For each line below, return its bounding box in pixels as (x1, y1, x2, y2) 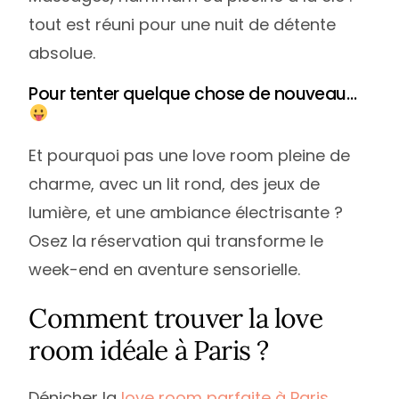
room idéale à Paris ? (28, 332, 269, 367)
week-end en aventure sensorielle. (28, 257, 301, 281)
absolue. (28, 42, 96, 65)
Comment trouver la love (28, 300, 322, 335)
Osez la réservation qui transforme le (28, 229, 324, 252)
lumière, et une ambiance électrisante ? (28, 200, 344, 224)
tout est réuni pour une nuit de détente (28, 13, 337, 37)
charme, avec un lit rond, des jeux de (28, 172, 321, 195)
